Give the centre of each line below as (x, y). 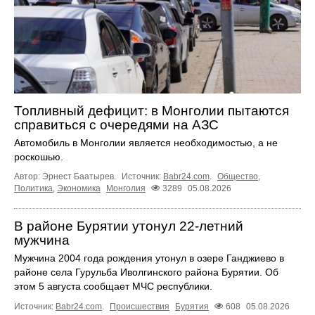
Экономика (79, 189)
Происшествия (140, 307)
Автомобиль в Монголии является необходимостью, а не (146, 143)
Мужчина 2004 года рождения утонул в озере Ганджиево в (149, 258)
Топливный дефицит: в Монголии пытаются (152, 111)
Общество (238, 177)
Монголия (126, 189)
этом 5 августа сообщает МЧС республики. (113, 287)
